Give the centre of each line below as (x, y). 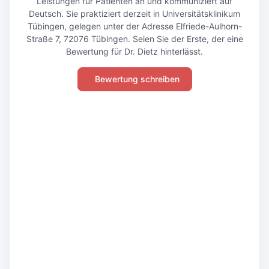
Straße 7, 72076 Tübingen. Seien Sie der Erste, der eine (134, 39)
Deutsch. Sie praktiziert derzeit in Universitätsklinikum (134, 14)
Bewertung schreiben (137, 79)
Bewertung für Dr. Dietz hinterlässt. (134, 51)
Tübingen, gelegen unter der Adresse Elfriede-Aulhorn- (134, 26)
